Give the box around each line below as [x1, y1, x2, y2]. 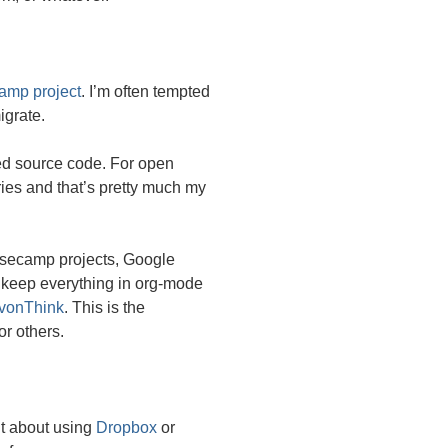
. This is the [64, 299, 145, 317]
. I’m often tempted [81, 83, 210, 101]
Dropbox [96, 419, 157, 437]
